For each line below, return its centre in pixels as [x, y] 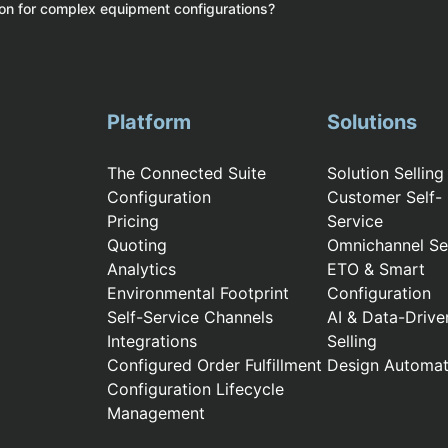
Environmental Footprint [198, 293]
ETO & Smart [376, 269]
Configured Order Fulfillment [215, 365]
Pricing [133, 221]
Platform [149, 122]
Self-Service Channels [190, 317]
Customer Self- [385, 197]
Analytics [142, 269]
